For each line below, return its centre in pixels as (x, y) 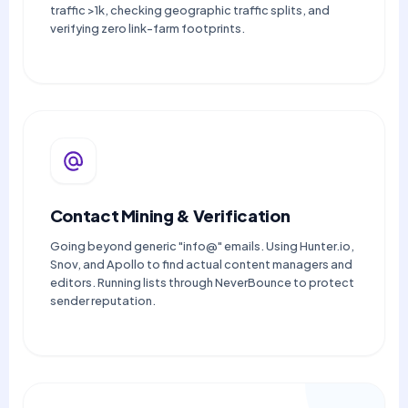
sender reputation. (102, 301)
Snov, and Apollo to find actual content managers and (201, 265)
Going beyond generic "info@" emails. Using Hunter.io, (202, 246)
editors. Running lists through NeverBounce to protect (202, 283)
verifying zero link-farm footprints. (147, 29)
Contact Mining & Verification (170, 216)
